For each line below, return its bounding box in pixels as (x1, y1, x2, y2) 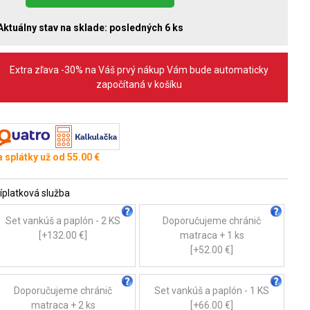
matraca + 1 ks (179, 229, 244, 241)
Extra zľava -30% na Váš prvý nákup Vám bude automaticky (10, 64, 268, 75)
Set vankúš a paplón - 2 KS (6, 215, 120, 226)
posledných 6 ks (109, 21, 183, 33)
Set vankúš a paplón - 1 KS (154, 284, 269, 296)
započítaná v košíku (96, 78, 182, 90)
